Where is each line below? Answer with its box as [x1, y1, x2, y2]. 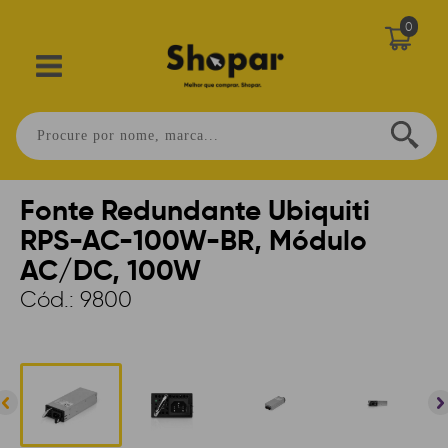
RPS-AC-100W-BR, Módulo [20, 223, 367, 258]
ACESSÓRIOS [246, 160, 337, 176]
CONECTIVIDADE [73, 160, 187, 176]
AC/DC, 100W [20, 253, 201, 288]
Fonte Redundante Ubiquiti [20, 193, 370, 228]
